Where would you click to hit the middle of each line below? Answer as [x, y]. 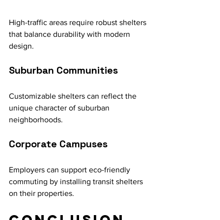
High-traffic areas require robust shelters [79, 22]
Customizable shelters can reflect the [74, 96]
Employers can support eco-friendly [70, 170]
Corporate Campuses [58, 144]
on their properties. [41, 193]
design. [21, 46]
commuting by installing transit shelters [77, 181]
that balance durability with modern [70, 34]
